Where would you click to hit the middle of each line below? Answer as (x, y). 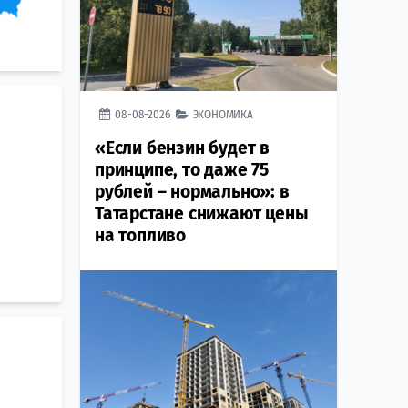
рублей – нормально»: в (192, 192)
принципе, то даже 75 (182, 170)
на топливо (141, 236)
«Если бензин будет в (183, 148)
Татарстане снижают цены (202, 214)
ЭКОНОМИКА (223, 115)
